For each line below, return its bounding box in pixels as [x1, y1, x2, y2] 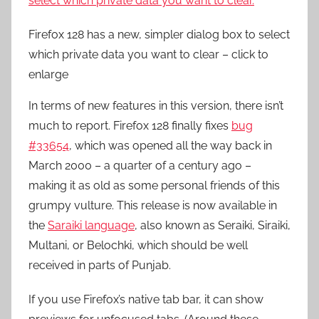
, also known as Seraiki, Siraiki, [135, 219, 291, 232]
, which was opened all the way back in [69, 139, 272, 152]
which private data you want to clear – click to [28, 48, 268, 61]
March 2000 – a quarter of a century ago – [28, 159, 251, 172]
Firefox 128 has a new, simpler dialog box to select [28, 28, 290, 41]
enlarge [28, 68, 68, 81]
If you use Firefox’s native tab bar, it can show [28, 293, 263, 306]
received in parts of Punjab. [28, 258, 171, 272]
